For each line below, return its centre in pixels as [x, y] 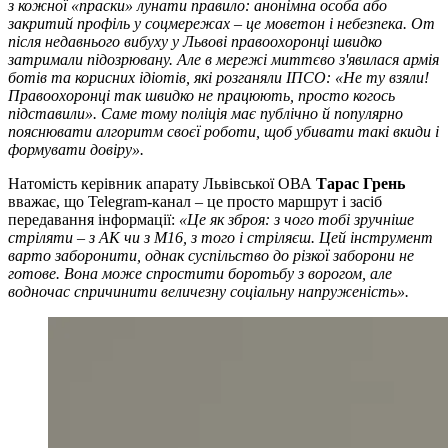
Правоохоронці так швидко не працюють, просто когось [201, 96]
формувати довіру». [76, 150]
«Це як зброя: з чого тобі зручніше [296, 220]
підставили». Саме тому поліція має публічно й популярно [205, 114]
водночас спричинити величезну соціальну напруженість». [208, 292]
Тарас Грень [360, 184]
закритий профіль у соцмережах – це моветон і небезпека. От [221, 24]
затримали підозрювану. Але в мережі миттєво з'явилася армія [223, 60]
